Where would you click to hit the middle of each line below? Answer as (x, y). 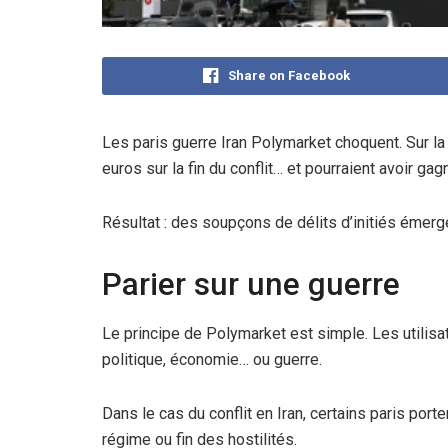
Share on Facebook (288, 75)
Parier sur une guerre (251, 284)
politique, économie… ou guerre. (214, 360)
